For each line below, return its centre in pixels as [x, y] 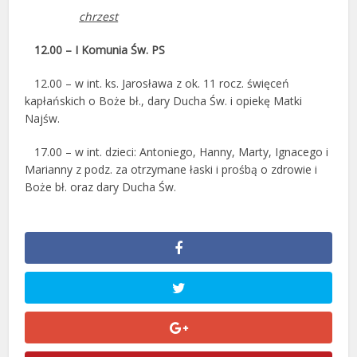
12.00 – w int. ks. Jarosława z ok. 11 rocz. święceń [162, 83]
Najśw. [43, 118]
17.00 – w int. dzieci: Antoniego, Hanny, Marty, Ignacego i [177, 152]
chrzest [99, 16]
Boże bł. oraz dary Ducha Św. [171, 187]
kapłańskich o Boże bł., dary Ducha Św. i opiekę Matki [164, 101]
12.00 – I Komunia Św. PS [100, 50]
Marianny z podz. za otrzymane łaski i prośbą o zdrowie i [171, 169]
